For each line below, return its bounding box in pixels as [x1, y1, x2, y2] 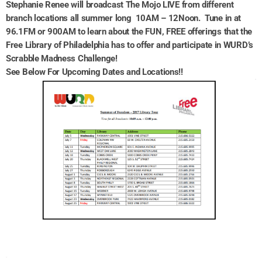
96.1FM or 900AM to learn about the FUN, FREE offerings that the [6, 26, 253, 37]
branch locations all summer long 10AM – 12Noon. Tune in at [6, 12, 242, 23]
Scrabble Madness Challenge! [6, 53, 118, 64]
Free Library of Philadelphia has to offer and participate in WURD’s [6, 39, 253, 50]
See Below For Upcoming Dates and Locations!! [6, 66, 183, 77]
